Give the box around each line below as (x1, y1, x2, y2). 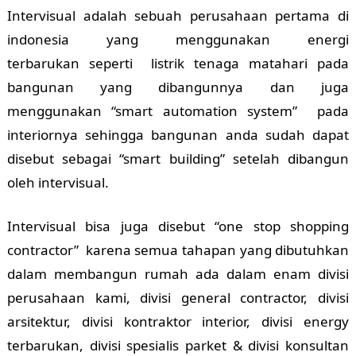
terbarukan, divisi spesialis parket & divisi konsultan (6, 335, 350, 354)
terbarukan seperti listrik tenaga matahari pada (6, 53, 350, 72)
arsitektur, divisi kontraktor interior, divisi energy (6, 311, 350, 331)
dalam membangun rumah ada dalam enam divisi (6, 264, 350, 283)
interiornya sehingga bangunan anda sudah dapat (6, 125, 350, 144)
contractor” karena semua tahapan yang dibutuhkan (6, 240, 350, 259)
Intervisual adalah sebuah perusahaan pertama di (6, 6, 350, 25)
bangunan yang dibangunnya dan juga (6, 77, 350, 96)
